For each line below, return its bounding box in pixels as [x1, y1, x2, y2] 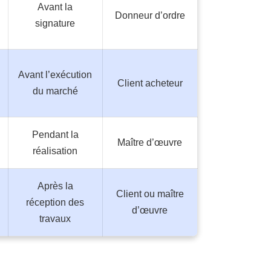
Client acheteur [117, 77, 183, 88]
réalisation [33, 145, 77, 156]
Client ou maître [116, 188, 184, 199]
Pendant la [31, 129, 79, 140]
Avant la [38, 1, 73, 12]
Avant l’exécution [18, 69, 92, 80]
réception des [26, 197, 84, 207]
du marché [32, 85, 78, 96]
